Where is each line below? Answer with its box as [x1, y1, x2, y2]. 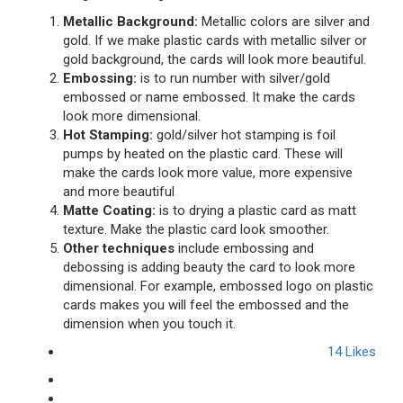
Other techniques [63, 240, 175, 256]
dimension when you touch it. [63, 316, 236, 332]
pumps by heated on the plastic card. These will [63, 146, 343, 162]
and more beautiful [63, 184, 175, 200]
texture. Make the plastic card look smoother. [63, 221, 329, 237]
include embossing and [175, 240, 314, 256]
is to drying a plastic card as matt [156, 202, 356, 219]
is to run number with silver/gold [137, 70, 330, 86]
